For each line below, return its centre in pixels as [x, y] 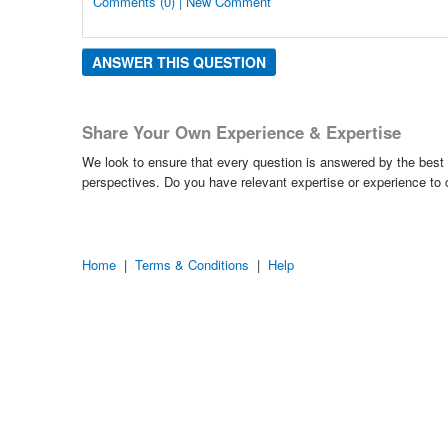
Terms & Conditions [192, 265]
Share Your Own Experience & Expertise [241, 131]
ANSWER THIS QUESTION [178, 61]
